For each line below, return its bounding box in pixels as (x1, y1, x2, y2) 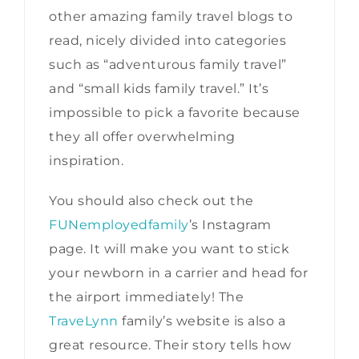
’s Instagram (188, 216, 272, 232)
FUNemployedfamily (49, 216, 189, 232)
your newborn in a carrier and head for (49, 264, 308, 280)
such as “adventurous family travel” (49, 56, 287, 72)
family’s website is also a (118, 313, 285, 329)
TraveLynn (49, 313, 119, 329)
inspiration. (49, 152, 123, 168)
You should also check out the (49, 192, 254, 208)
